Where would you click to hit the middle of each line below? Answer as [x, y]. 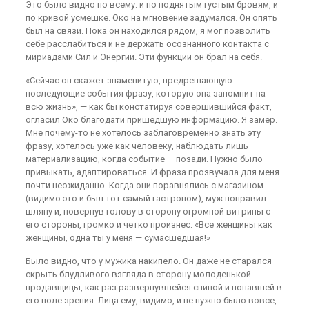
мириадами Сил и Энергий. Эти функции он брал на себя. [143, 57]
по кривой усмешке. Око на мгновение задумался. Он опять [151, 18]
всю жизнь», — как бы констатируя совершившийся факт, [148, 107]
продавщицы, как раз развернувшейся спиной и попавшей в [153, 287]
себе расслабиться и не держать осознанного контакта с [147, 44]
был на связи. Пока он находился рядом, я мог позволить [148, 31]
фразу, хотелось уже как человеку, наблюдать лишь [137, 146]
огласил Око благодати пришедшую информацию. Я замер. [151, 120]
